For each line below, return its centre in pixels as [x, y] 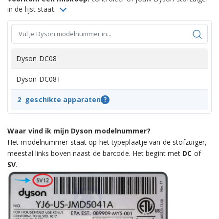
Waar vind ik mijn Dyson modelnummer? [79, 131]
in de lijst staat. [33, 9]
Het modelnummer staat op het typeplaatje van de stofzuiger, [107, 142]
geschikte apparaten [63, 99]
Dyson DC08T [39, 79]
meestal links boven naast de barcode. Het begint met [95, 153]
